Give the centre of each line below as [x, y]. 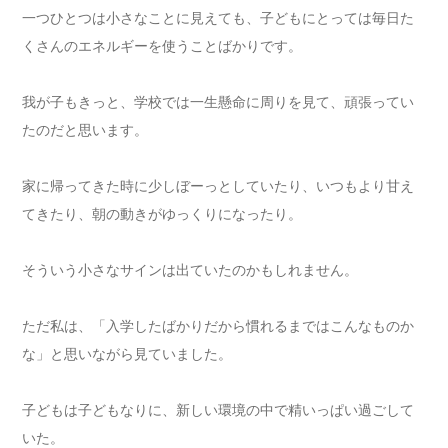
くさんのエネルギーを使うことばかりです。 [162, 46]
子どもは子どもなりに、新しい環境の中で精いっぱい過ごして [218, 410]
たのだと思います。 [85, 130]
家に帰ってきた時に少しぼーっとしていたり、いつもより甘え [218, 186]
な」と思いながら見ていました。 [127, 354]
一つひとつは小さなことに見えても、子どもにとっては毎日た [218, 18]
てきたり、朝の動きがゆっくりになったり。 [162, 214]
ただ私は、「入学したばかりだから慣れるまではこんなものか [218, 326]
